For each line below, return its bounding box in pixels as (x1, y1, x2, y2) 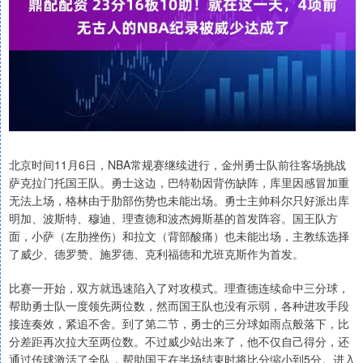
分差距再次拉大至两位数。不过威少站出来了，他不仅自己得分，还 (9, 333, 349, 350)
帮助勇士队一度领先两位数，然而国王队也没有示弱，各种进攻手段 (9, 297, 349, 314)
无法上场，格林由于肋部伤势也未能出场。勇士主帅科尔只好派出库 (9, 192, 349, 209)
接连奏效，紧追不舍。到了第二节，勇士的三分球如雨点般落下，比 (9, 315, 349, 332)
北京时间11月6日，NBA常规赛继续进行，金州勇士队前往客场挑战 (9, 156, 346, 173)
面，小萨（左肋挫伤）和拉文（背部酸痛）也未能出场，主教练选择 (9, 228, 349, 245)
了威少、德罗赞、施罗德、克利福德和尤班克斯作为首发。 (9, 246, 304, 263)
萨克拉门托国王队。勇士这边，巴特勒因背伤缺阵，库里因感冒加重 (9, 174, 349, 191)
